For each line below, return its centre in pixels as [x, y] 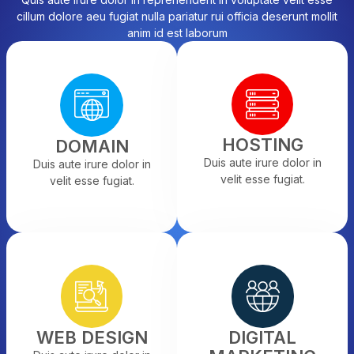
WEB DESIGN [92, 338]
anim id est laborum [177, 33]
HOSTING [262, 145]
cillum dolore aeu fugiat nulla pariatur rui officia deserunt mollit [177, 17]
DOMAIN [92, 147]
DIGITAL [262, 338]
